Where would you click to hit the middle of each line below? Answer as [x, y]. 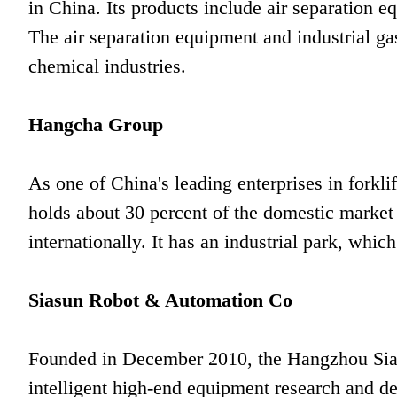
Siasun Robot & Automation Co [160, 300]
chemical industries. [107, 66]
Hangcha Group [96, 125]
